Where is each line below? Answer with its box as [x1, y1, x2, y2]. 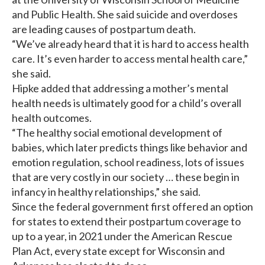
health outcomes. [12, 111, 92, 125]
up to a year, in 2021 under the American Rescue [12, 230, 232, 243]
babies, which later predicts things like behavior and [12, 141, 247, 154]
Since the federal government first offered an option [12, 200, 253, 214]
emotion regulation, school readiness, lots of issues [12, 156, 244, 169]
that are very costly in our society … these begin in [12, 170, 240, 184]
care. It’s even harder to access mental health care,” [12, 52, 248, 66]
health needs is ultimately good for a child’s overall [12, 96, 241, 110]
